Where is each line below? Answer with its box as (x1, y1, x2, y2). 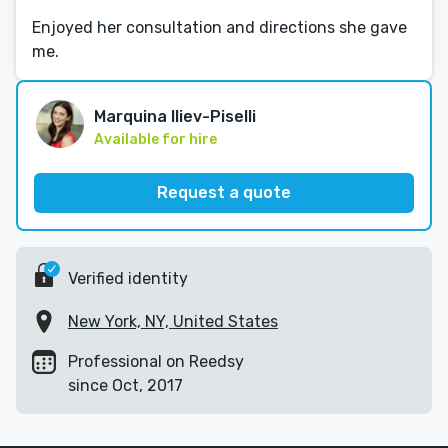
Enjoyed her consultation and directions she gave (32, 18, 407, 37)
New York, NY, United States (68, 312, 278, 331)
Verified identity (68, 268, 188, 288)
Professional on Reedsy (68, 352, 244, 371)
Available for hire (94, 131, 217, 148)
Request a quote (157, 183, 291, 202)
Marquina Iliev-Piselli (94, 107, 256, 126)
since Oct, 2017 (68, 376, 183, 395)
